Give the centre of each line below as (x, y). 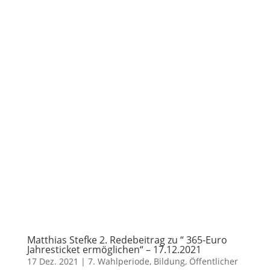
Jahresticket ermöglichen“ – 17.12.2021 (114, 250)
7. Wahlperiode (118, 261)
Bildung (169, 261)
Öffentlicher (213, 261)
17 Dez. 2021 (52, 261)
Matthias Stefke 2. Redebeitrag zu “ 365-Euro (127, 240)
